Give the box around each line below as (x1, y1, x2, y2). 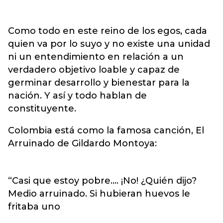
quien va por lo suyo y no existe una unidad (8, 38, 210, 49)
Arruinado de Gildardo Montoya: (8, 137, 157, 149)
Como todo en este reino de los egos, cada (8, 25, 207, 36)
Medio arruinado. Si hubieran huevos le (8, 188, 190, 199)
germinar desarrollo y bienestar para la (8, 77, 190, 88)
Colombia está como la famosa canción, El (8, 124, 204, 136)
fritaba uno (8, 201, 60, 212)
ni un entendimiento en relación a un (8, 51, 184, 62)
